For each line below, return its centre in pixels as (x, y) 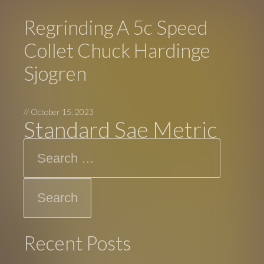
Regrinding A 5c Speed (116, 27)
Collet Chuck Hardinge (117, 50)
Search (43, 147)
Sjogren (55, 73)
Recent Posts (77, 243)
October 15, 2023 (62, 111)
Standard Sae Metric (121, 129)
